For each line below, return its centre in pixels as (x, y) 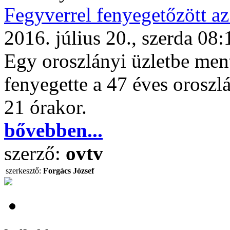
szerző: (35, 153)
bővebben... (53, 130)
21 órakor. (45, 107)
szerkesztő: (23, 171)
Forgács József (69, 171)
